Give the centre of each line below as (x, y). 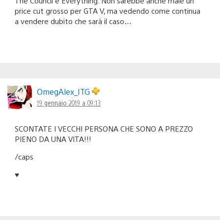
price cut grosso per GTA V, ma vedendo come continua (108, 11)
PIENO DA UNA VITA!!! (53, 139)
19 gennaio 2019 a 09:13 (69, 103)
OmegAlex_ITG (64, 92)
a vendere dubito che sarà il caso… (73, 21)
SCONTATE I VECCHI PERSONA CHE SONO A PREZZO (104, 129)
